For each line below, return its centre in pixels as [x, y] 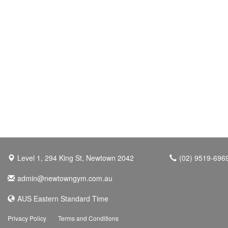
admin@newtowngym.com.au [65, 178]
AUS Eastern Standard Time [63, 198]
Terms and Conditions [88, 218]
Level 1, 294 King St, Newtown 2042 [76, 158]
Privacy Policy [27, 218]
